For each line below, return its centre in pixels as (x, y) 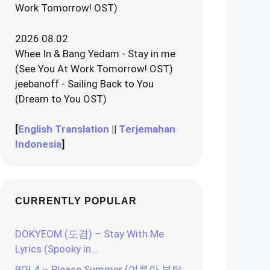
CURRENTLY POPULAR (76, 201)
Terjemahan (147, 129)
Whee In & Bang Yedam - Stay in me (95, 53)
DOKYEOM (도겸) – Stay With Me (89, 234)
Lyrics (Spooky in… (56, 249)
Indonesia (38, 144)
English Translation (64, 129)
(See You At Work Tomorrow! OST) (94, 68)
